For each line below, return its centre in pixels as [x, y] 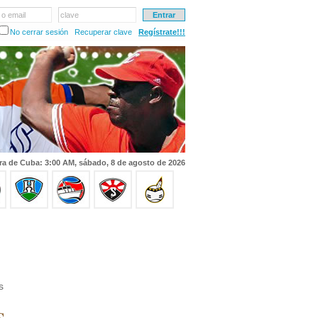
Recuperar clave [103, 32]
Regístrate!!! [162, 32]
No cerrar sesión [39, 32]
